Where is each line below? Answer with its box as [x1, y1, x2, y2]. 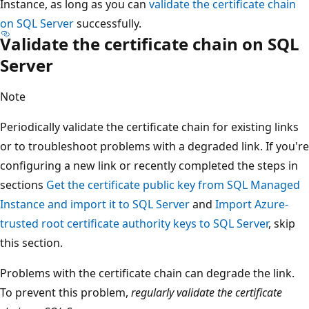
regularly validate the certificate [131, 284, 282, 300]
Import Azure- [215, 196, 288, 212]
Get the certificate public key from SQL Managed [46, 177, 300, 192]
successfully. [74, 15, 141, 31]
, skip [268, 215, 295, 231]
